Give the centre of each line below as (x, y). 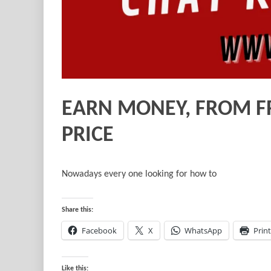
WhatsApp (203, 231)
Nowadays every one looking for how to (139, 175)
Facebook (99, 231)
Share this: (77, 210)
